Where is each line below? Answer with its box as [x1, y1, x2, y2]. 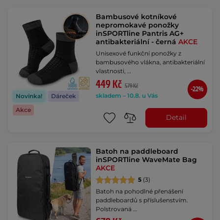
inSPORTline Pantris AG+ [96, 28, 184, 38]
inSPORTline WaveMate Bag [96, 155, 197, 164]
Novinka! [16, 92, 42, 100]
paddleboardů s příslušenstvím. [96, 196, 189, 204]
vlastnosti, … [96, 67, 132, 75]
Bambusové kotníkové [96, 12, 177, 21]
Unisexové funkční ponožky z [96, 49, 182, 57]
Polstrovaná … [96, 205, 137, 213]
